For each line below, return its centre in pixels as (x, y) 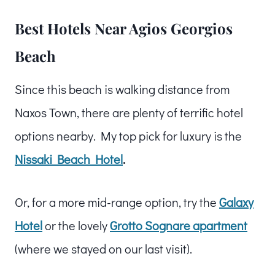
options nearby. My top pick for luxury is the (128, 135)
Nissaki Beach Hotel (69, 159)
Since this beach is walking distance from (122, 89)
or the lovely (76, 225)
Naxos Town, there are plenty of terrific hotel (129, 112)
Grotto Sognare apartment (179, 225)
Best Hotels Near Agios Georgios (124, 28)
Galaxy (236, 202)
